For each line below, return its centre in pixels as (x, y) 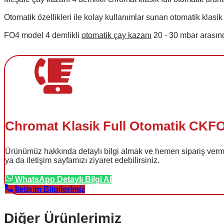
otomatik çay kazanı (116, 35)
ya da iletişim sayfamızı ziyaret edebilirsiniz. (82, 160)
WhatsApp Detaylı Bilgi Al (63, 179)
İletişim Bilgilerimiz (50, 189)
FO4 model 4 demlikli (43, 35)
